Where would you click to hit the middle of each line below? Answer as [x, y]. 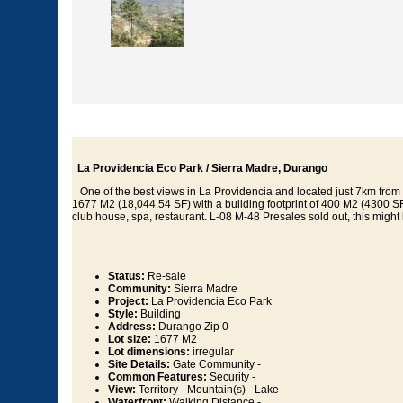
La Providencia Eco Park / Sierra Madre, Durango [200, 169]
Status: [126, 277]
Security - [231, 377]
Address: [132, 327]
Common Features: [157, 377]
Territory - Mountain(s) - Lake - [210, 390]
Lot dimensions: [149, 352]
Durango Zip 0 [192, 327]
